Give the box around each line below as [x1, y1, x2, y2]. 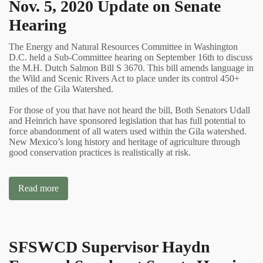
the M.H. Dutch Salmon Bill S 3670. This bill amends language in [9, 62, 254, 73]
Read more [18, 183, 59, 193]
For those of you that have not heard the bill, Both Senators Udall [9, 104, 250, 115]
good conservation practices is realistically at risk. [9, 147, 193, 157]
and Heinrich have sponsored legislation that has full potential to [9, 115, 245, 126]
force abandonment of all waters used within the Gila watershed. [9, 126, 247, 136]
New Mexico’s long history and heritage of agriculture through [9, 136, 240, 147]
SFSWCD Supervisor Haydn [9, 237, 210, 256]
